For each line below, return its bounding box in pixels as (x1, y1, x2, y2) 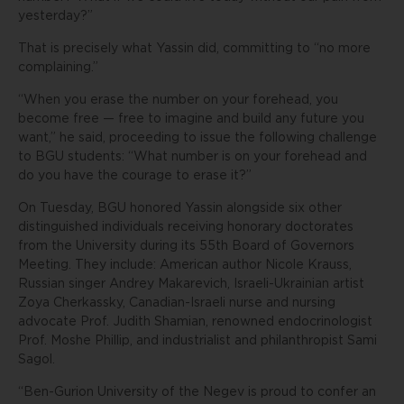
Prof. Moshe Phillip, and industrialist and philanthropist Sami (18, 335, 377, 347)
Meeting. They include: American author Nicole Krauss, (18, 259, 352, 271)
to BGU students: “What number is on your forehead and (18, 151, 367, 163)
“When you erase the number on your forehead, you (18, 94, 338, 106)
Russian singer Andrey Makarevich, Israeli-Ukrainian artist (18, 278, 364, 290)
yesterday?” (18, 10, 93, 23)
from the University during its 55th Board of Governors (18, 240, 354, 252)
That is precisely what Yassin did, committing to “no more (18, 42, 371, 55)
